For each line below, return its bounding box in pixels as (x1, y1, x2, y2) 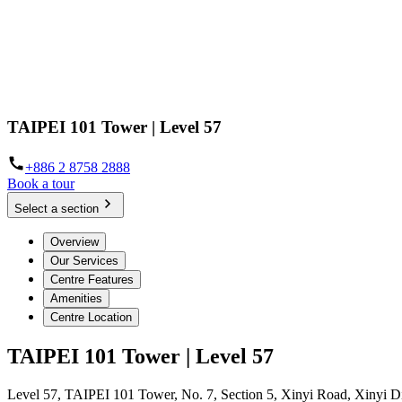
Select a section (14, 202, 99, 216)
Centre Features (50, 273, 134, 287)
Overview (50, 235, 99, 249)
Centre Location (50, 310, 132, 325)
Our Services (50, 254, 118, 268)
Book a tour (7, 176, 74, 192)
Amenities (50, 292, 102, 306)
